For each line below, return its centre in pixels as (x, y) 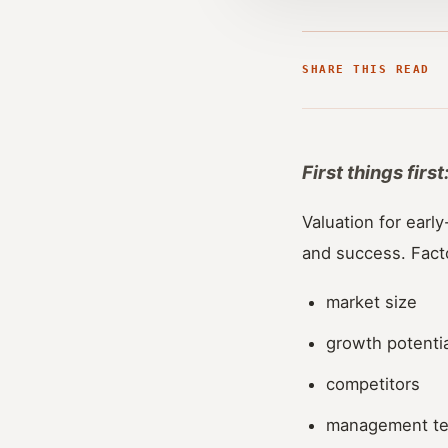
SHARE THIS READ (366, 69)
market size (371, 301)
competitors (373, 383)
